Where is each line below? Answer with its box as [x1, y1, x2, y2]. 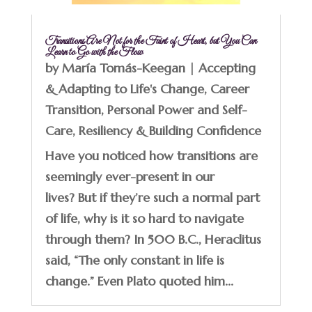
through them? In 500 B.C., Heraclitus [45, 231, 261, 247]
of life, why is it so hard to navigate [45, 210, 244, 226]
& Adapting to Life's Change [45, 80, 204, 97]
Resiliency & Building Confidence [78, 122, 261, 139]
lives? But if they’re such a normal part [45, 189, 260, 205]
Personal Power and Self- [107, 101, 247, 118]
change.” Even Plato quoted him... [45, 272, 233, 289]
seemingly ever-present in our [45, 168, 214, 185]
